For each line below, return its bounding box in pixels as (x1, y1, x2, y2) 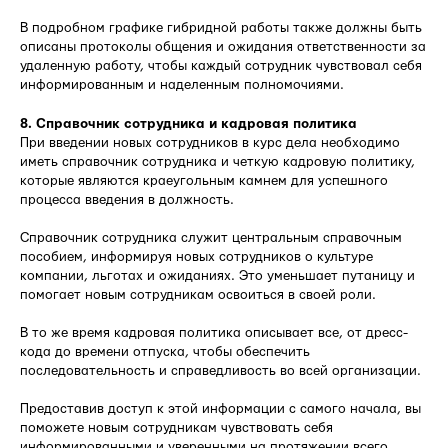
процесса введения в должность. (20, 192, 234, 207)
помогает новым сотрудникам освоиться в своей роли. (20, 287, 376, 302)
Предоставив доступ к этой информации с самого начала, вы (20, 401, 421, 416)
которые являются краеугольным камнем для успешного (20, 173, 388, 188)
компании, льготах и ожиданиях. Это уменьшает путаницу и (20, 268, 415, 283)
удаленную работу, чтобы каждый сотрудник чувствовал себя (20, 58, 422, 73)
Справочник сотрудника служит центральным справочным (20, 230, 402, 245)
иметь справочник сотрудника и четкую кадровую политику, (20, 154, 415, 169)
